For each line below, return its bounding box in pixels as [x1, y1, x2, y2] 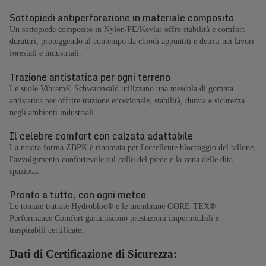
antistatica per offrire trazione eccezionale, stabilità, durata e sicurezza [9, 96, 245, 105]
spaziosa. [9, 166, 39, 176]
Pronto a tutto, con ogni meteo [9, 186, 146, 202]
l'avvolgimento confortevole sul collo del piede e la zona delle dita [9, 154, 233, 164]
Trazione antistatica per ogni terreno [9, 69, 170, 85]
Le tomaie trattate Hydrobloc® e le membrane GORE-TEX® [9, 201, 216, 211]
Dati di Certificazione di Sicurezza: [9, 247, 177, 260]
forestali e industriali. [9, 49, 81, 58]
